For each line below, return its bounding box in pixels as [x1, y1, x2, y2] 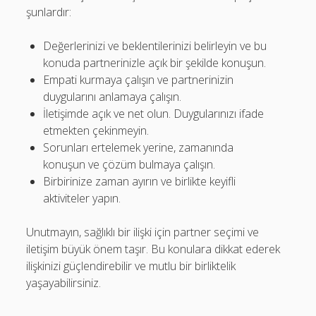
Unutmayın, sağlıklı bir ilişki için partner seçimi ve [26, 224, 260, 240]
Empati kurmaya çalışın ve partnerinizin [43, 72, 234, 87]
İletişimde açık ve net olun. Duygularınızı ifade [43, 106, 265, 121]
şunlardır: [26, 4, 72, 20]
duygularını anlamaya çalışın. [43, 89, 182, 104]
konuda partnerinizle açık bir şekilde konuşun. [43, 55, 267, 71]
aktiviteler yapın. [43, 190, 121, 206]
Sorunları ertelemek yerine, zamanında [43, 140, 234, 155]
